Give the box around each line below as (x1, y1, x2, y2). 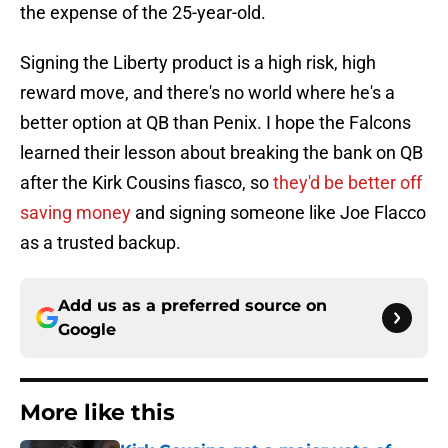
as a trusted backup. (20, 232, 181, 254)
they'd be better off (273, 172, 422, 194)
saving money (20, 202, 131, 224)
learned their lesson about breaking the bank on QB (20, 142, 423, 164)
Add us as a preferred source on (58, 296, 327, 316)
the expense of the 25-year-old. (20, 2, 266, 24)
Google (58, 320, 116, 340)
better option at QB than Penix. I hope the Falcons (20, 112, 411, 134)
